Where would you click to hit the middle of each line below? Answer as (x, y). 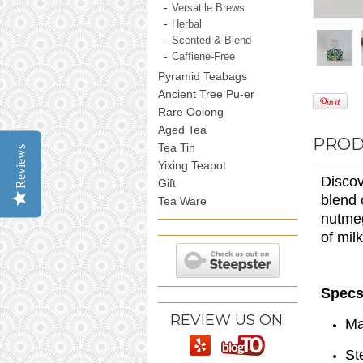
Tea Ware (182, 201)
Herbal (187, 24)
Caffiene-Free (204, 56)
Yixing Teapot (192, 165)
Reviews (21, 166)
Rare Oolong (190, 111)
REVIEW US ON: (227, 319)
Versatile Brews (209, 8)
